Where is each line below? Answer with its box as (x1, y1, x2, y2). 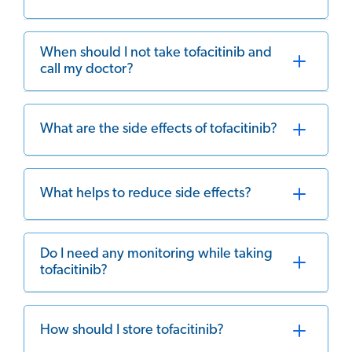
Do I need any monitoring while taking (40, 246, 273, 262)
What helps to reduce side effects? (40, 186, 251, 202)
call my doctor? (40, 61, 134, 77)
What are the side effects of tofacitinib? (40, 122, 277, 137)
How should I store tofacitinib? (40, 323, 224, 339)
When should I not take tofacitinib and (40, 45, 272, 60)
